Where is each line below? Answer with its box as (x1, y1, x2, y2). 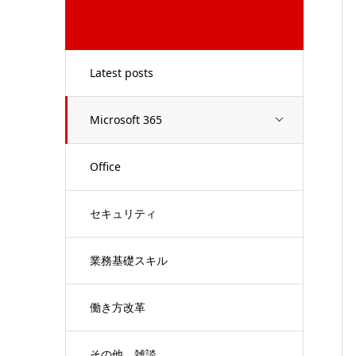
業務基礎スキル (90, 253, 168, 268)
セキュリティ (90, 206, 157, 221)
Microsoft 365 (90, 112, 162, 127)
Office (90, 159, 121, 174)
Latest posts (90, 65, 153, 80)
